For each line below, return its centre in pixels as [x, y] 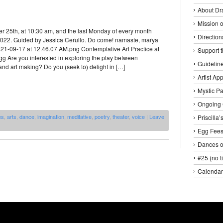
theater [121, 117]
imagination [51, 117]
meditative [79, 117]
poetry [102, 117]
